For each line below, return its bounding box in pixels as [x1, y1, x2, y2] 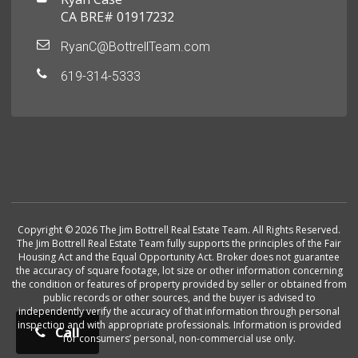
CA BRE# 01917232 [61, 8, 175, 26]
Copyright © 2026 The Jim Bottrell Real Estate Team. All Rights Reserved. [18, 223, 340, 237]
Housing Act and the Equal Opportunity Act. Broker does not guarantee [18, 250, 340, 265]
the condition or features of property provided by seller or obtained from [11, 277, 347, 292]
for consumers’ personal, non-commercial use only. [62, 332, 296, 346]
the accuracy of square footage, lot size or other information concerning [15, 264, 343, 278]
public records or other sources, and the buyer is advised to [42, 291, 316, 305]
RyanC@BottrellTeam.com [61, 39, 211, 55]
